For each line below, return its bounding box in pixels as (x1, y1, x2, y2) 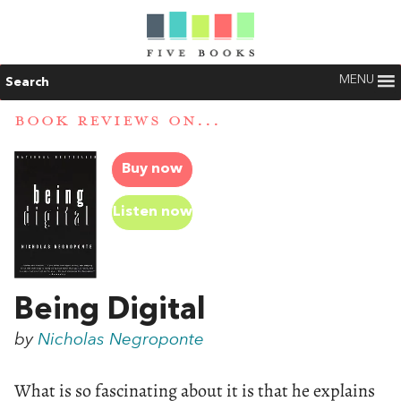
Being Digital (14, 295, 206, 327)
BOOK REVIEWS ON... (14, 111, 221, 132)
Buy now (122, 162, 183, 177)
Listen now (112, 204, 192, 219)
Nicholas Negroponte (38, 331, 204, 350)
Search (5, 76, 49, 89)
